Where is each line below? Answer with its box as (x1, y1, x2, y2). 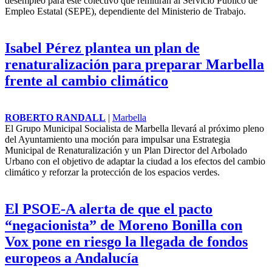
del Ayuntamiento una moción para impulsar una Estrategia (5, 134, 230, 145)
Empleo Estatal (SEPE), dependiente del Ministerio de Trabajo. (5, 6, 246, 17)
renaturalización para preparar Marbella (5, 56, 264, 73)
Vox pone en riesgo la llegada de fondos (5, 234, 248, 250)
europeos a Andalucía (5, 250, 138, 267)
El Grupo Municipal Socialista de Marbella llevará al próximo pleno (5, 123, 264, 134)
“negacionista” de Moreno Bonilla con (5, 217, 242, 234)
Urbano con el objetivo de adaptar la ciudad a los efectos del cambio (5, 156, 265, 167)
